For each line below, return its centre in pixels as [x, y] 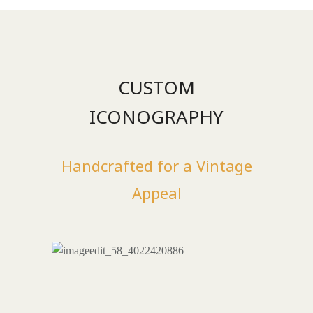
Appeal [156, 193]
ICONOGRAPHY [156, 117]
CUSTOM [156, 87]
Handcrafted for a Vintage [156, 166]
